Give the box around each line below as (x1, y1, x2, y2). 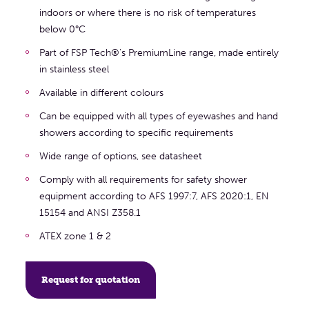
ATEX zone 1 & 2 (39, 230, 111, 242)
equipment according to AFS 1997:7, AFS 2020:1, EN (39, 190, 269, 202)
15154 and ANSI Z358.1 (39, 206, 141, 219)
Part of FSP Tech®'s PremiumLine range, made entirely (39, 46, 279, 59)
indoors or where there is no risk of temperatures (39, 6, 256, 19)
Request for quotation (41, 275, 140, 285)
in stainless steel (39, 63, 109, 75)
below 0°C (39, 23, 86, 35)
